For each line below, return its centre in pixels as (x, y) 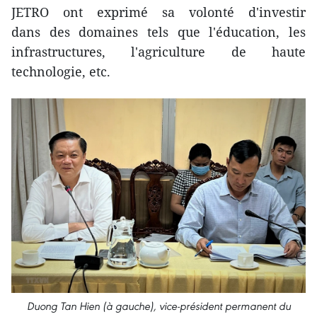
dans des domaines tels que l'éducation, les (158, 32)
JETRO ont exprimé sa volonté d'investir (158, 12)
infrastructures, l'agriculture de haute (158, 52)
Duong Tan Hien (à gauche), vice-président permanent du (158, 306)
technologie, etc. (61, 72)
